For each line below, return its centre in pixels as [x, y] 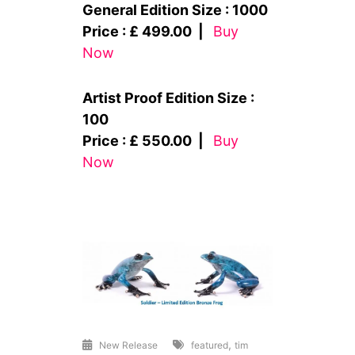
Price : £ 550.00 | [148, 140]
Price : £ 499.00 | [148, 31]
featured [210, 345]
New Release [129, 345]
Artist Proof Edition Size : [169, 97]
